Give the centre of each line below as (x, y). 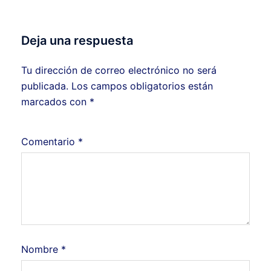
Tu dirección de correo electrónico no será (119, 70)
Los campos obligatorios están (142, 86)
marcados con (55, 102)
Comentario (50, 142)
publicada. (45, 86)
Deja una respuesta (77, 41)
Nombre (41, 250)
